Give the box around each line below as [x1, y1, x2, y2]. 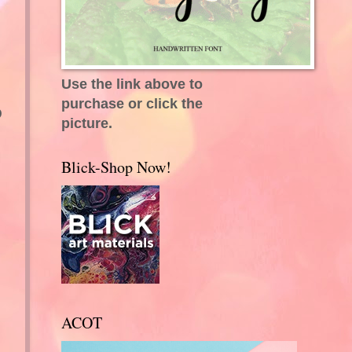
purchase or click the [60, 94, 203, 112]
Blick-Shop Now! [60, 156, 171, 178]
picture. [60, 114, 112, 131]
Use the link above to [60, 75, 203, 92]
